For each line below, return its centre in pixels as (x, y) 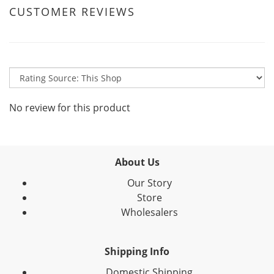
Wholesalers (149, 212)
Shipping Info (137, 251)
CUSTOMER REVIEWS (72, 12)
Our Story (149, 183)
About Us (137, 162)
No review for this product (70, 108)
